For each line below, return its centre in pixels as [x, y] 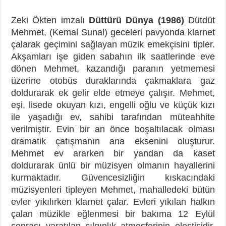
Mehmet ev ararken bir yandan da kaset [113, 153]
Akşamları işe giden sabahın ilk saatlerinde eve [113, 56]
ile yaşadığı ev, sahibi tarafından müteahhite [113, 117]
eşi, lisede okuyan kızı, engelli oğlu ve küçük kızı [113, 105]
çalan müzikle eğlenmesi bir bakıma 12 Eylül [113, 214]
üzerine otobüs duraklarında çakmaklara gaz [113, 80]
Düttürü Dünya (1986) [136, 20]
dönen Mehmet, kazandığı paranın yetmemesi [113, 68]
